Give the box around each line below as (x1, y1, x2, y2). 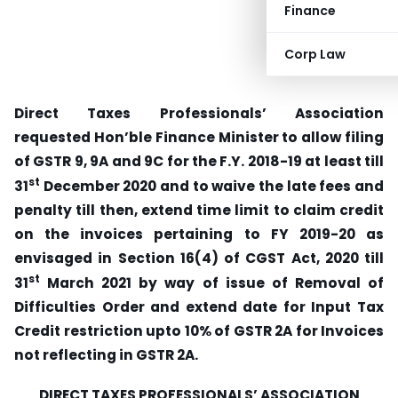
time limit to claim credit (196, 201, 384, 220)
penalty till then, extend (14, 201, 196, 220)
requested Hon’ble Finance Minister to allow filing (14, 128, 384, 147)
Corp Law (284, 45, 346, 63)
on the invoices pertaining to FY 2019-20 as (14, 225, 384, 244)
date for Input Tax (236, 298, 385, 317)
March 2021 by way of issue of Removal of (40, 274, 384, 293)
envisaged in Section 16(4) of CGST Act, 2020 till (14, 249, 384, 268)
